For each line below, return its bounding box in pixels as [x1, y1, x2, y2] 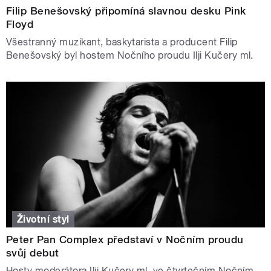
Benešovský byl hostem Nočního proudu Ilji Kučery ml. [6, 50, 253, 62]
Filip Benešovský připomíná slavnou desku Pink [6, 5, 246, 18]
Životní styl [17, 213, 70, 225]
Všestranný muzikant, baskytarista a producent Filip [6, 36, 238, 48]
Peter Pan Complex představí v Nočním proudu [6, 233, 244, 246]
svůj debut [6, 246, 59, 259]
